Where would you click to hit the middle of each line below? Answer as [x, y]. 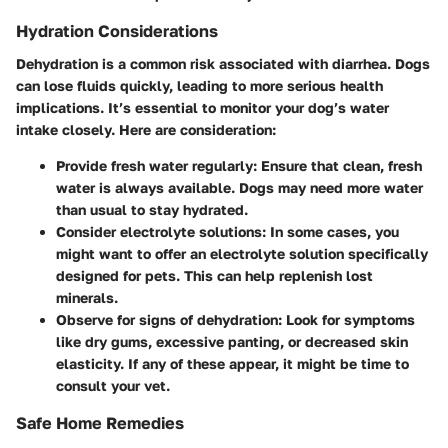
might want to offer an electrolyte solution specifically [242, 253]
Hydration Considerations [117, 31]
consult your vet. [113, 385]
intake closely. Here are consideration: [146, 129]
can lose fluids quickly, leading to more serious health [199, 85]
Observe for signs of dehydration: [169, 319]
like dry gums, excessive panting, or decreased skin [232, 341]
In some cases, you [332, 231]
